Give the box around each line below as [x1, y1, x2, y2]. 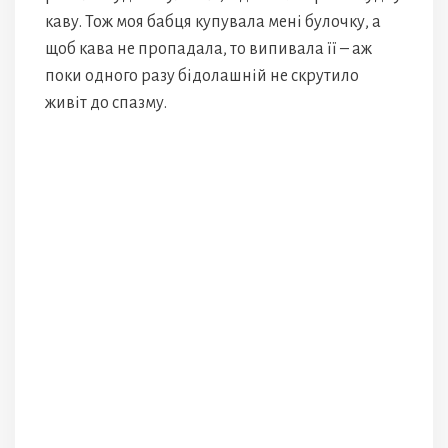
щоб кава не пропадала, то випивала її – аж [45, 40, 372, 58]
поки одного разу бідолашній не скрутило [45, 67, 359, 85]
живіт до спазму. [45, 94, 167, 112]
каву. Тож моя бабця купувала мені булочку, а [45, 13, 381, 31]
